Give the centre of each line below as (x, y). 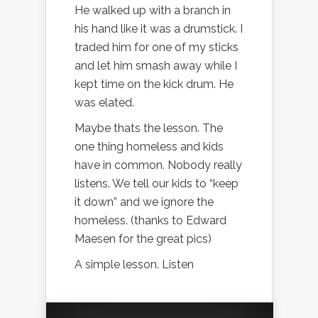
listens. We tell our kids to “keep (157, 183)
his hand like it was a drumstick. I (159, 28)
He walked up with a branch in (153, 10)
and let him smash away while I (156, 65)
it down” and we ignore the (144, 202)
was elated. (104, 102)
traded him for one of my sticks (157, 47)
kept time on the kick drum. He (154, 84)
